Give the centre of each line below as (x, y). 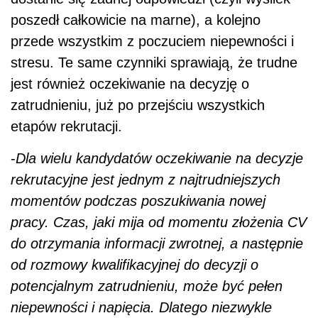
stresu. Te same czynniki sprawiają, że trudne (154, 63)
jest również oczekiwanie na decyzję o (130, 84)
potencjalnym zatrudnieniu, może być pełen (147, 286)
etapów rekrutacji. (66, 127)
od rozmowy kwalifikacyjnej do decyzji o (135, 265)
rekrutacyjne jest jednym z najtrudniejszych (146, 180)
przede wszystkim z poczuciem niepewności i (152, 42)
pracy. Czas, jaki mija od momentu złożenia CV (159, 223)
